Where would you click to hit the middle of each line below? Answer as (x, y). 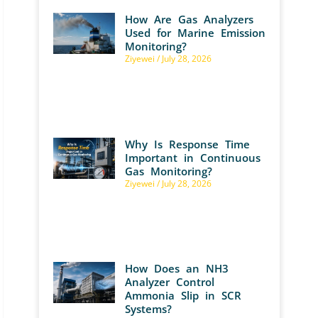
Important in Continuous (192, 157)
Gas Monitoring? (168, 171)
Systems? (148, 309)
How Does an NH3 (176, 269)
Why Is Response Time (187, 144)
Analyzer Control (169, 282)
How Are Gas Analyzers (189, 20)
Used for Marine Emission (195, 33)
